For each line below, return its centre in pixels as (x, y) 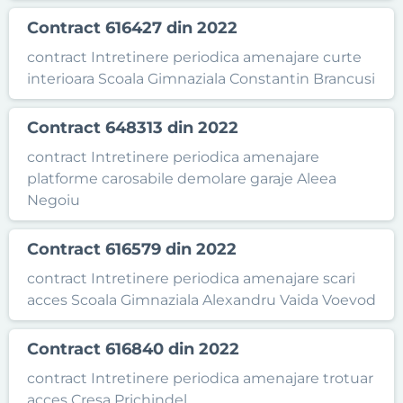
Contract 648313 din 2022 (133, 128)
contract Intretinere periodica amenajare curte (194, 57)
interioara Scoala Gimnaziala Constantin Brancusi (201, 79)
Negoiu (54, 200)
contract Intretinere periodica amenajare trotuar (200, 378)
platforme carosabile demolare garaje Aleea (182, 179)
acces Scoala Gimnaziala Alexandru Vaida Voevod (201, 300)
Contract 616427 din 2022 (132, 28)
